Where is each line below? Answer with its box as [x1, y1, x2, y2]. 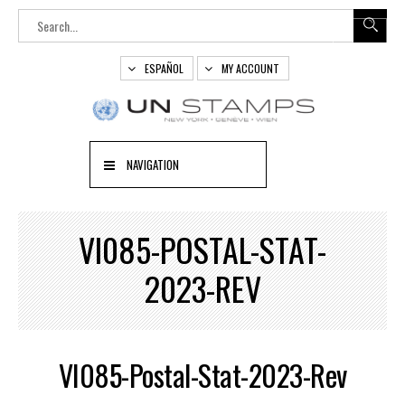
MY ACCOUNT [221, 61, 279, 76]
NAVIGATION [127, 155, 179, 174]
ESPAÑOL [145, 61, 184, 76]
